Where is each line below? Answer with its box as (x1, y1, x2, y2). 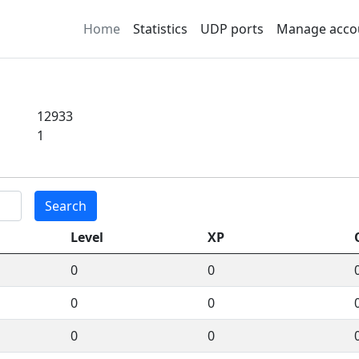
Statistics (133, 20, 188, 38)
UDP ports (200, 20, 264, 38)
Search (45, 197, 87, 215)
